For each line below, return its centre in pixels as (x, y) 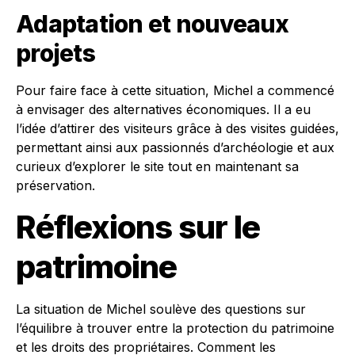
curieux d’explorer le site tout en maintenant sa (157, 166)
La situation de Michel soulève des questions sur (161, 309)
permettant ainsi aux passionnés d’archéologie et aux (175, 147)
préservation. (55, 185)
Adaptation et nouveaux (153, 24)
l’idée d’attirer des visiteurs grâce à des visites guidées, (177, 128)
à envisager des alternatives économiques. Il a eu (163, 109)
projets (55, 53)
